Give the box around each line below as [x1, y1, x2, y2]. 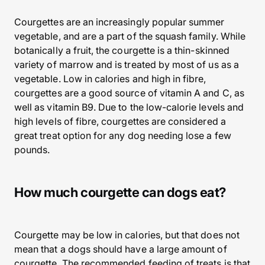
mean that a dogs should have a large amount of [14, 243, 227, 255]
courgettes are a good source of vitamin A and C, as [14, 87, 244, 99]
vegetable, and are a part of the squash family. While [14, 30, 245, 42]
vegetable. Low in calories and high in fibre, [14, 73, 206, 85]
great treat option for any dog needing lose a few [14, 130, 231, 141]
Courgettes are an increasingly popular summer [14, 16, 225, 28]
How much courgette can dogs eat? [14, 185, 226, 200]
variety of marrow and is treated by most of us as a [14, 59, 239, 70]
